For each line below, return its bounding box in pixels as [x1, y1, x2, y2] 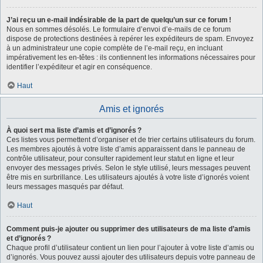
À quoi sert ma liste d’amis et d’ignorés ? [6, 126, 141, 134]
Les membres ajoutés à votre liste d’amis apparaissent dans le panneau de [6, 144, 245, 153]
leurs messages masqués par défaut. [6, 182, 124, 191]
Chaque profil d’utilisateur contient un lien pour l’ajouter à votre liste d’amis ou [6, 243, 254, 252]
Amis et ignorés [99, 103, 164, 114]
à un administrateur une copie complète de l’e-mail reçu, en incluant [6, 43, 222, 52]
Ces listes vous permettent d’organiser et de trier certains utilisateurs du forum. [6, 135, 255, 144]
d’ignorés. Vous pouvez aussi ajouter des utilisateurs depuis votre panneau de [6, 252, 255, 261]
